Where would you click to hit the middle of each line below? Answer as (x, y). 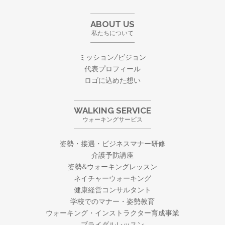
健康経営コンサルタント (113, 190)
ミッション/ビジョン (113, 58)
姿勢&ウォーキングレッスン (113, 167)
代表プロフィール (113, 69)
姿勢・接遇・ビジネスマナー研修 (113, 144)
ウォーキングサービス (113, 120)
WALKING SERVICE (113, 111)
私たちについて (113, 33)
